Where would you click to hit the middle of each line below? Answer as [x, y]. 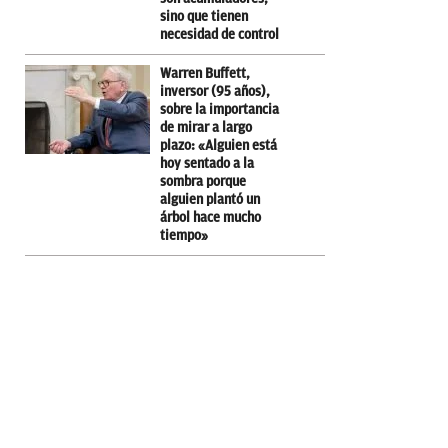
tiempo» [184, 235]
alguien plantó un [210, 199]
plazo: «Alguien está [218, 145]
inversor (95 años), [215, 91]
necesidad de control [219, 34]
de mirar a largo [206, 127]
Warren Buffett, [205, 73]
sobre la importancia [219, 109]
